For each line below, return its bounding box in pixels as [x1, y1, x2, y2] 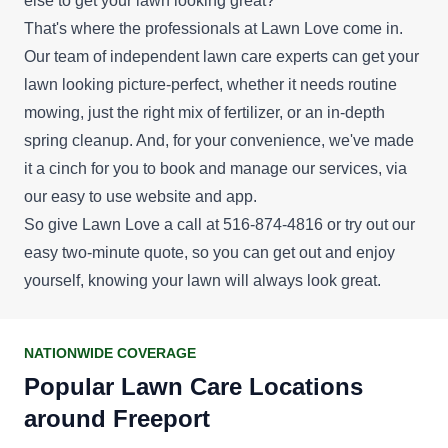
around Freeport [24, 404, 210, 432]
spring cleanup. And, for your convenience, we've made [24, 131, 414, 149]
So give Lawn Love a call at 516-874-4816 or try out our [24, 215, 415, 233]
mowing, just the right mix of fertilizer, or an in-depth [24, 103, 385, 121]
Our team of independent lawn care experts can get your [24, 47, 419, 65]
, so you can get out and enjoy [184, 243, 395, 261]
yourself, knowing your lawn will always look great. [24, 271, 381, 289]
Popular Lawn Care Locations [24, 372, 363, 400]
